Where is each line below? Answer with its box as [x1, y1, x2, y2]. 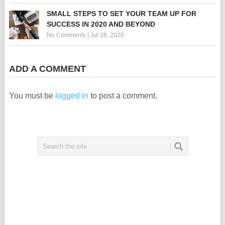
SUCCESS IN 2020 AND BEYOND [46, 20, 155, 28]
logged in [55, 91, 88, 100]
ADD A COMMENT [9, 64, 86, 74]
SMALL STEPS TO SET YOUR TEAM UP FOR [46, 10, 196, 18]
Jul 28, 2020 [90, 32, 124, 39]
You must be [9, 91, 55, 100]
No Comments [46, 32, 86, 39]
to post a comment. [88, 91, 157, 100]
